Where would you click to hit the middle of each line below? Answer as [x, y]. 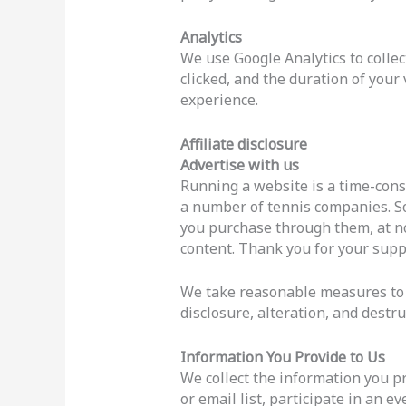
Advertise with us [239, 164]
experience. [219, 100]
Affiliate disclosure [243, 144]
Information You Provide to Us [282, 357]
